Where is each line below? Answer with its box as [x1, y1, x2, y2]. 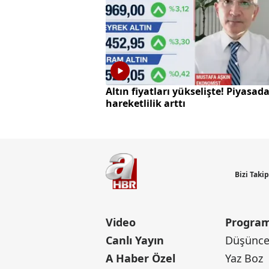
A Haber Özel [106, 251, 175, 266]
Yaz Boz [225, 251, 264, 266]
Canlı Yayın [106, 233, 164, 248]
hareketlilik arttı [106, 97, 186, 110]
